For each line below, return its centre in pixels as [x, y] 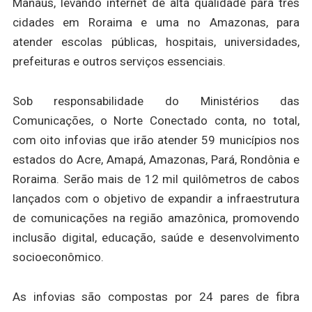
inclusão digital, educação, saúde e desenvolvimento [156, 238]
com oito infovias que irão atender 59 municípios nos [156, 140]
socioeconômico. [58, 257]
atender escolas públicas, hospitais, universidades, [156, 42]
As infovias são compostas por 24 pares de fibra [156, 297]
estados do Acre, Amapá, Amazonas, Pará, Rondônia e [156, 160]
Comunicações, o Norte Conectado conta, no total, [156, 121]
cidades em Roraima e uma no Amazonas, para [156, 23]
